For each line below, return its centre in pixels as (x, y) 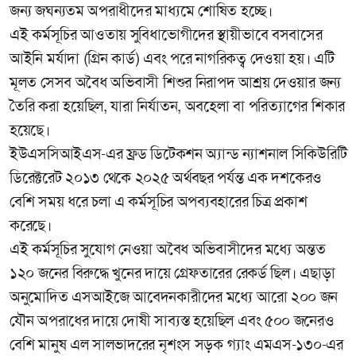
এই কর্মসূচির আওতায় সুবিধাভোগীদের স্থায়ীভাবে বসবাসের (166, 35)
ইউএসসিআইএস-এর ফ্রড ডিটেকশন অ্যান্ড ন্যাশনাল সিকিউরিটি (178, 154)
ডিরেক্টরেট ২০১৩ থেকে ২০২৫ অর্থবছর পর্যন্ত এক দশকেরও (166, 178)
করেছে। (31, 226)
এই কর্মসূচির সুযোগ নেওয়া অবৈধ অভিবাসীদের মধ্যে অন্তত (168, 250)
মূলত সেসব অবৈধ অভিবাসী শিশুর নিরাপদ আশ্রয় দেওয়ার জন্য (175, 83)
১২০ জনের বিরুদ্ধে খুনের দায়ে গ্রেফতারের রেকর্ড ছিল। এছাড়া (172, 273)
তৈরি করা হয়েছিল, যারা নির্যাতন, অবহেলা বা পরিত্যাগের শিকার (177, 106)
